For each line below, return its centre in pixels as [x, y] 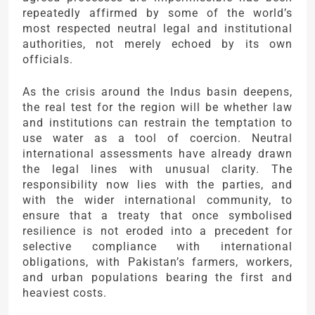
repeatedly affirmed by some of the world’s [157, 13]
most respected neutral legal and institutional [157, 29]
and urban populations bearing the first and [157, 278]
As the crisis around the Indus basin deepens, [157, 92]
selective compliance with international [157, 247]
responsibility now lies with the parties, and [157, 185]
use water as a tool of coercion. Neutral [157, 139]
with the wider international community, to [157, 200]
